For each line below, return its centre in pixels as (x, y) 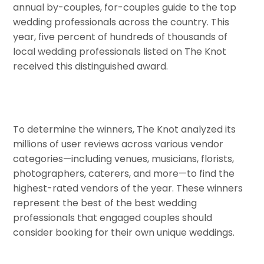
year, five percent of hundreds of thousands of (121, 37)
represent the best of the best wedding (105, 203)
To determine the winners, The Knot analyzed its (125, 130)
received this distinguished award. (91, 66)
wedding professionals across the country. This (121, 22)
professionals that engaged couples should (113, 218)
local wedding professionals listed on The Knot (120, 51)
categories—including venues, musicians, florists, (124, 159)
